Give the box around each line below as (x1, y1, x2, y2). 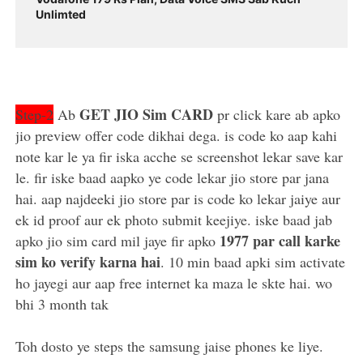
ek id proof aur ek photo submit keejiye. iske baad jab (15, 209, 333, 229)
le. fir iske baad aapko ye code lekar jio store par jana (15, 167, 330, 187)
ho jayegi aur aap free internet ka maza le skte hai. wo (15, 272, 333, 293)
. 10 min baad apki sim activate (160, 251, 346, 271)
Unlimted (36, 6, 87, 21)
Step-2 (15, 104, 54, 124)
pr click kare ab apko (213, 104, 341, 124)
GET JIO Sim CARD (79, 103, 214, 125)
